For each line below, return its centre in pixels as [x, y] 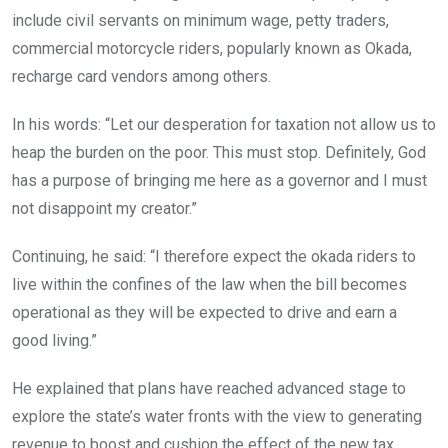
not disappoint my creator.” [104, 208]
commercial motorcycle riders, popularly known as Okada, [212, 48]
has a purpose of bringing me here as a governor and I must [219, 180]
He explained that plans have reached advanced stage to [209, 388]
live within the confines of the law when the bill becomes [209, 284]
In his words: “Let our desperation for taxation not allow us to [224, 124]
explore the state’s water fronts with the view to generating [217, 416]
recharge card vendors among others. [141, 76]
